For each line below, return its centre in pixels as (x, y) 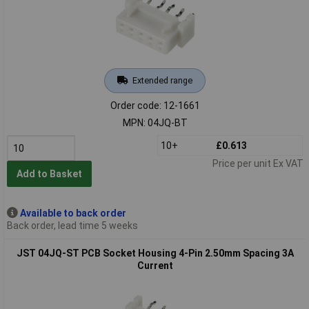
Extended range (162, 80)
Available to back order (73, 213)
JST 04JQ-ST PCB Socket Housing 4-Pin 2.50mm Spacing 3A (155, 253)
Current (155, 265)
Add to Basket (49, 174)
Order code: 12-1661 (155, 105)
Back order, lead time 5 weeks (72, 225)
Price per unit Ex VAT (258, 163)
